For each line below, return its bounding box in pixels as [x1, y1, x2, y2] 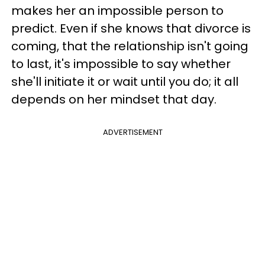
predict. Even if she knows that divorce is [11, 20, 251, 37]
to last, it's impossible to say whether [11, 56, 231, 73]
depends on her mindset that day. [11, 91, 216, 108]
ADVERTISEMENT [102, 127, 163, 138]
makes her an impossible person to [11, 2, 224, 20]
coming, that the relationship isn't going [11, 38, 248, 55]
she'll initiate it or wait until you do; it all [11, 73, 238, 91]
